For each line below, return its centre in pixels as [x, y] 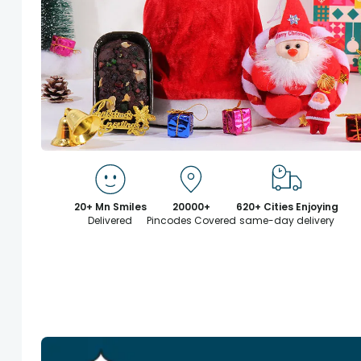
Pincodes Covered [191, 220]
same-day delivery [287, 220]
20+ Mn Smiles [110, 206]
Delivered [110, 220]
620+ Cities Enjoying [287, 206]
